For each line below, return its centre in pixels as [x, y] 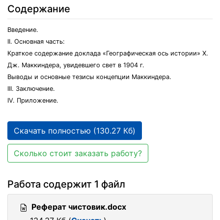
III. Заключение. [31, 89]
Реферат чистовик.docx [79, 207]
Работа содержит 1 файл [66, 184]
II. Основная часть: [36, 41]
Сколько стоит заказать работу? [78, 153]
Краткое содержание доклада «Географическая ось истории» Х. [108, 53]
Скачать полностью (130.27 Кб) [75, 131]
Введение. [23, 30]
